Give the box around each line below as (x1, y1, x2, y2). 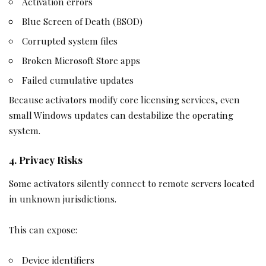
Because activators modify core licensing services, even (9, 93, 240, 106)
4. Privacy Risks (9, 153, 83, 167)
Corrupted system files (22, 34, 118, 47)
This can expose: (9, 223, 77, 236)
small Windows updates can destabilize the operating (9, 108, 233, 121)
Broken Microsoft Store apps (22, 53, 141, 66)
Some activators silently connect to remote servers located (9, 177, 255, 190)
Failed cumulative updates (22, 73, 134, 86)
